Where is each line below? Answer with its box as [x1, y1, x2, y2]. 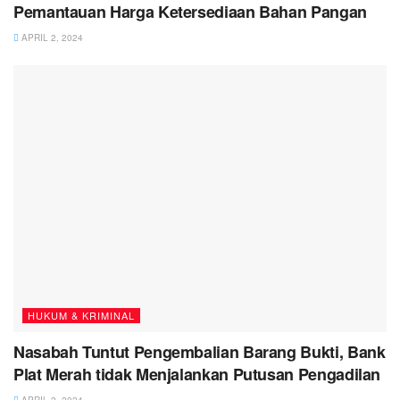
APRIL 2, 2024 [19, 31, 83, 45]
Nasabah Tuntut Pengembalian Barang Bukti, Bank [13, 340, 386, 364]
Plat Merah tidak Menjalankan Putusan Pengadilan [13, 362, 381, 387]
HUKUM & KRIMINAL [28, 308, 135, 323]
